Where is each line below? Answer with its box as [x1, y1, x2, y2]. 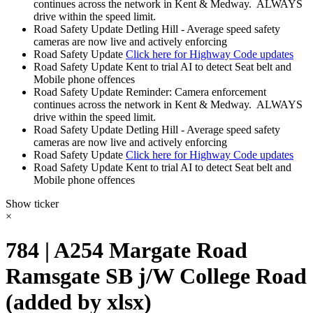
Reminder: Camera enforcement [126, 86, 266, 98]
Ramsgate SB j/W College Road [6, 263, 307, 289]
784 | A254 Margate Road [6, 238, 247, 263]
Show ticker [6, 198, 59, 210]
